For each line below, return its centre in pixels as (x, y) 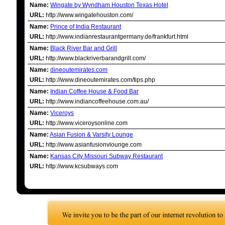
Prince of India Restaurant (86, 27)
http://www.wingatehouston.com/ (89, 15)
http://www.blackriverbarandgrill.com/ (95, 58)
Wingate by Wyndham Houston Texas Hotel (109, 5)
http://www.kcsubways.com (81, 166)
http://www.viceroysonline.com (86, 123)
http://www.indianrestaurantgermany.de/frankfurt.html (116, 37)
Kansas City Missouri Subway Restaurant (106, 156)
